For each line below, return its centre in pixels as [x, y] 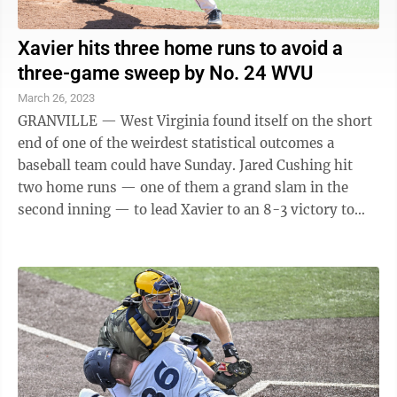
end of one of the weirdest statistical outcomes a [176, 143]
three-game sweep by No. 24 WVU [165, 73]
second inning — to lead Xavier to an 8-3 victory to [186, 210]
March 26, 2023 [56, 98]
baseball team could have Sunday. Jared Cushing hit [128, 165]
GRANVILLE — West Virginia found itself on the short [195, 121]
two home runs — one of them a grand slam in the [183, 187]
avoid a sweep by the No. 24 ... [115, 232]
